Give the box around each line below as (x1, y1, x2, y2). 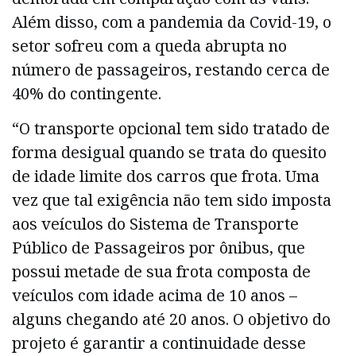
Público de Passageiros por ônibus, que (12, 237, 305, 259)
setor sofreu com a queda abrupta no (12, 34, 287, 56)
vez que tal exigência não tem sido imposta (12, 189, 331, 211)
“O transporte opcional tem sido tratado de (12, 118, 330, 140)
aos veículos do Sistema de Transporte (12, 213, 299, 235)
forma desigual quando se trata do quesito (12, 141, 327, 164)
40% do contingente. (12, 82, 161, 104)
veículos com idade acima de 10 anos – (12, 284, 297, 307)
